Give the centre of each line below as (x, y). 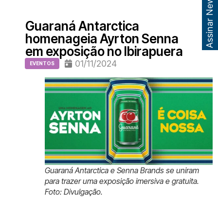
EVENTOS (42, 63)
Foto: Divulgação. (73, 192)
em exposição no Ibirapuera (104, 51)
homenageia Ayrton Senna (102, 38)
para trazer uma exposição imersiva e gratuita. (122, 181)
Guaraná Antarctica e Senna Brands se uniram (122, 171)
